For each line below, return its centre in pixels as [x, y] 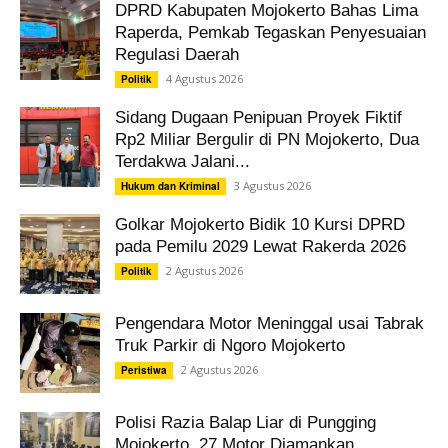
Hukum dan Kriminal [170, 185]
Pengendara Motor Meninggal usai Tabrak [269, 323]
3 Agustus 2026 [272, 185]
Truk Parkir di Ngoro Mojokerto [230, 345]
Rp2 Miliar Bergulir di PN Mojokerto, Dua [267, 139]
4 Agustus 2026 [204, 78]
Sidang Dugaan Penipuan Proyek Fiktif [258, 117]
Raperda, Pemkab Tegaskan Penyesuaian [270, 32]
